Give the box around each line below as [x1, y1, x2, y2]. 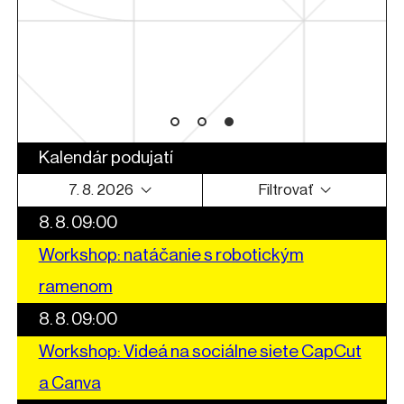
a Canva [38, 373, 101, 392]
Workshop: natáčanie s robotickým [38, 245, 304, 264]
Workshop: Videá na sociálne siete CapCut [38, 342, 362, 361]
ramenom [38, 277, 113, 296]
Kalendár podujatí [38, 148, 174, 167]
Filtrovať [258, 181, 313, 197]
